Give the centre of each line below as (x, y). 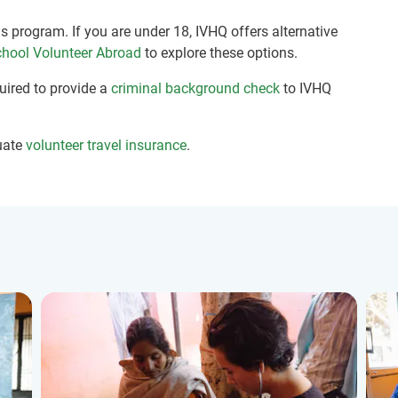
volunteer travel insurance (106, 145)
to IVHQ (306, 88)
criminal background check (195, 88)
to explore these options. (219, 53)
